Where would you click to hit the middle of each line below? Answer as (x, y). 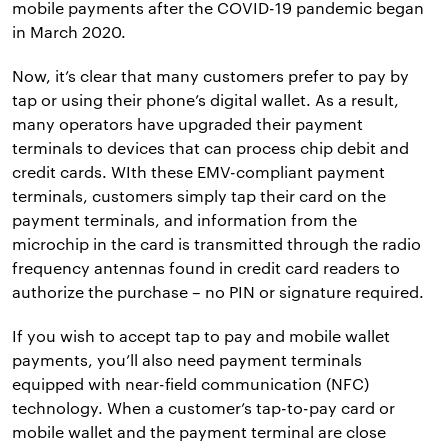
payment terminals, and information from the (184, 220)
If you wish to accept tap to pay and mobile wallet (201, 336)
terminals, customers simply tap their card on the (199, 196)
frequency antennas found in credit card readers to (206, 268)
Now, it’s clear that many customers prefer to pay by (210, 76)
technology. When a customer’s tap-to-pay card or (203, 408)
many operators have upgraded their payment (187, 124)
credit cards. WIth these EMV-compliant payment (198, 172)
